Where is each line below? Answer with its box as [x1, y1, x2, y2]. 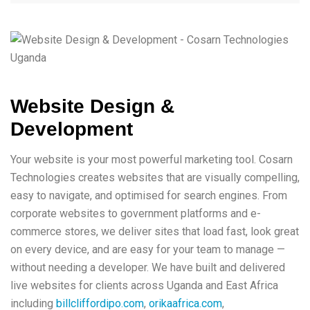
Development [10, 118, 133, 140]
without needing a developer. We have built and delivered [10, 261, 285, 274]
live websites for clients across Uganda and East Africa [10, 279, 278, 292]
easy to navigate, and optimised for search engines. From [10, 189, 287, 202]
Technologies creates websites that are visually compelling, [10, 171, 300, 184]
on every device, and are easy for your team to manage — [10, 243, 285, 256]
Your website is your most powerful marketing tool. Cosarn [10, 153, 293, 166]
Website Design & [10, 95, 174, 117]
